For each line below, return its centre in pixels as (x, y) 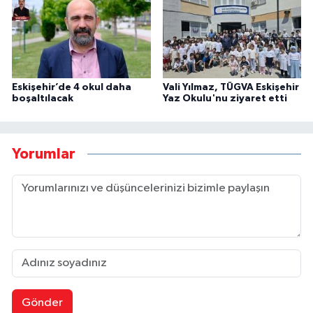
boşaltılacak (43, 98)
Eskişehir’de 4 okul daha (72, 87)
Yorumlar (44, 154)
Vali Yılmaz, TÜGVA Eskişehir (231, 87)
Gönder (42, 303)
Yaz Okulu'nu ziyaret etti (225, 98)
